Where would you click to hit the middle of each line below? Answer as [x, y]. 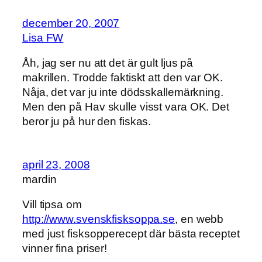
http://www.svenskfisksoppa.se [99, 219]
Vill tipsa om [52, 205]
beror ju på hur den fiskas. [87, 122]
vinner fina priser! [65, 249]
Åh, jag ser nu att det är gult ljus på [108, 63]
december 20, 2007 [71, 23]
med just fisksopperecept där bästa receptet [131, 234]
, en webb [199, 219]
